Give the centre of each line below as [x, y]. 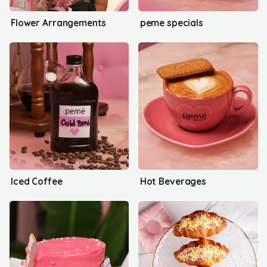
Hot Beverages [173, 181]
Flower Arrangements [59, 23]
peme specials [171, 23]
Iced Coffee [37, 181]
